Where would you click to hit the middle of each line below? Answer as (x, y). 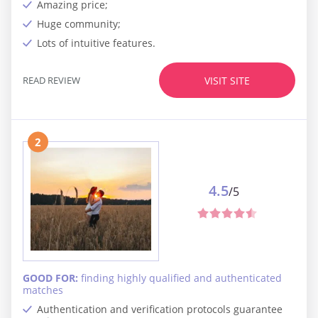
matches (43, 290)
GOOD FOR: (52, 278)
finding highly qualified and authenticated (181, 278)
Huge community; (79, 24)
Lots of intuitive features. (96, 43)
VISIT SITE (227, 80)
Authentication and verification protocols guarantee (160, 309)
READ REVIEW (51, 80)
